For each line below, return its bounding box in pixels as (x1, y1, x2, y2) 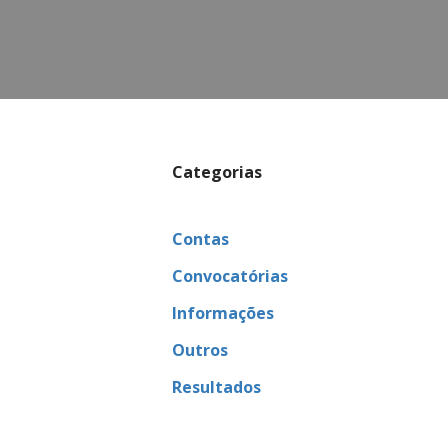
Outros (172, 339, 228, 362)
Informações (172, 302, 274, 325)
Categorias (172, 161, 262, 184)
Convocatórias (172, 265, 288, 288)
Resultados (172, 376, 261, 399)
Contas (172, 228, 229, 251)
